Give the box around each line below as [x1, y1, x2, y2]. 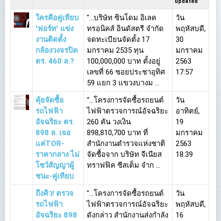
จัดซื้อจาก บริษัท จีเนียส [87, 150, 162, 159]
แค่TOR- [36, 139, 64, 148]
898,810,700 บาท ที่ [87, 128, 148, 137]
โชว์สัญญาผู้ [36, 161, 74, 170]
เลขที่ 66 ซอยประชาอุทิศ [87, 68, 165, 76]
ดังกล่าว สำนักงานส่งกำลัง [87, 211, 168, 220]
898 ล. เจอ [36, 128, 71, 137]
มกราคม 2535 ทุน [87, 46, 144, 55]
